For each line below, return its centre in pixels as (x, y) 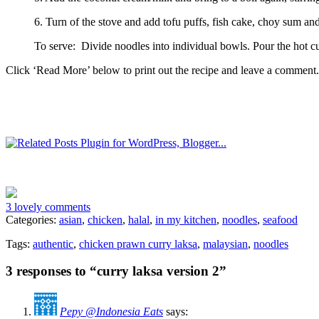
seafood (280, 219)
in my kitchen (186, 219)
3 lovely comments (48, 206)
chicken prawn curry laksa (138, 244)
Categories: (32, 219)
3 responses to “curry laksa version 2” (116, 271)
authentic (53, 244)
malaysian (225, 244)
